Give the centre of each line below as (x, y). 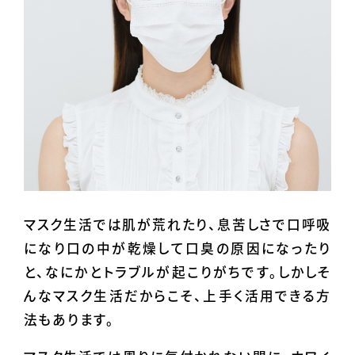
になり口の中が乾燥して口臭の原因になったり (177, 248)
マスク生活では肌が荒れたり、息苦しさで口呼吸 (177, 225)
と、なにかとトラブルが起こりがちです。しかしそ (177, 272)
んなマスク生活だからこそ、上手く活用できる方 (177, 296)
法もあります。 (69, 320)
